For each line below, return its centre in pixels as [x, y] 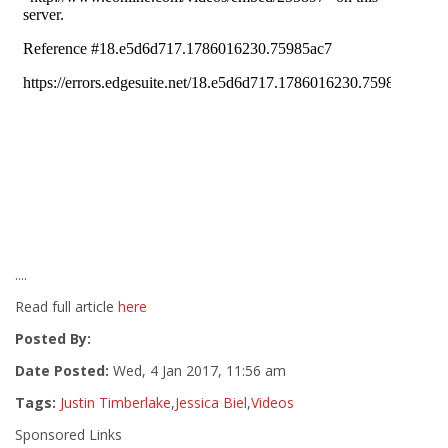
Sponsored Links [68, 434]
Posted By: [53, 338]
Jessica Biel [211, 402]
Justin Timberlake [115, 402]
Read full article [66, 306]
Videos [272, 402]
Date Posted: [62, 370]
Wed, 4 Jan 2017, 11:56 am [197, 370]
